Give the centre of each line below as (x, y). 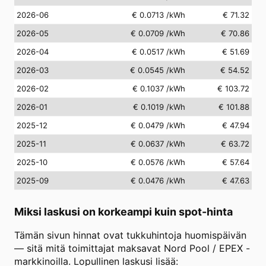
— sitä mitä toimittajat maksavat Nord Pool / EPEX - (132, 248)
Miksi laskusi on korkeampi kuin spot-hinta (123, 211)
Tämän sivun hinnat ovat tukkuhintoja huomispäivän (130, 235)
